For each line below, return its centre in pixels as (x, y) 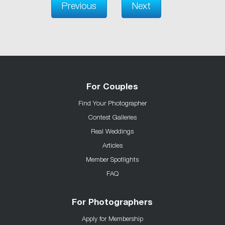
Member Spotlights (113, 159)
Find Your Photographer (112, 103)
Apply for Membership (112, 218)
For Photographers (113, 203)
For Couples (113, 87)
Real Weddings (113, 131)
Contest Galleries (112, 117)
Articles (112, 145)
